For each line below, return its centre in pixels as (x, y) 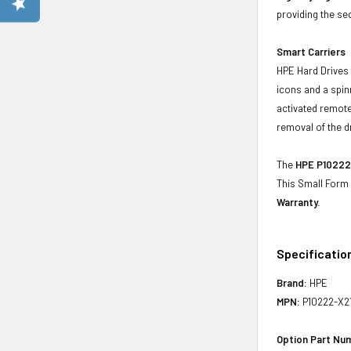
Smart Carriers (311, 51)
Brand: (292, 282)
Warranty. (299, 202)
